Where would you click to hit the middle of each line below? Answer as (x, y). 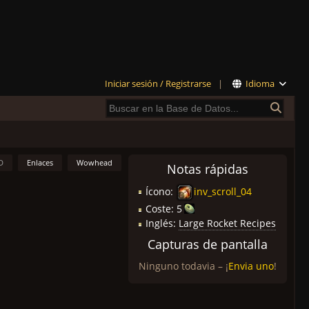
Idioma (260, 83)
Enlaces (40, 162)
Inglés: (162, 223)
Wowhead (94, 162)
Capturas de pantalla (208, 244)
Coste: (161, 209)
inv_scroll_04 (223, 191)
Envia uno (251, 266)
